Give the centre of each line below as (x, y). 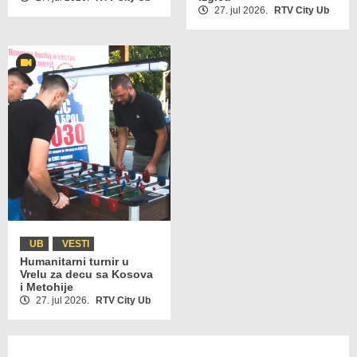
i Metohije (47, 287)
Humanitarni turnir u (75, 262)
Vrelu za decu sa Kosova (86, 275)
